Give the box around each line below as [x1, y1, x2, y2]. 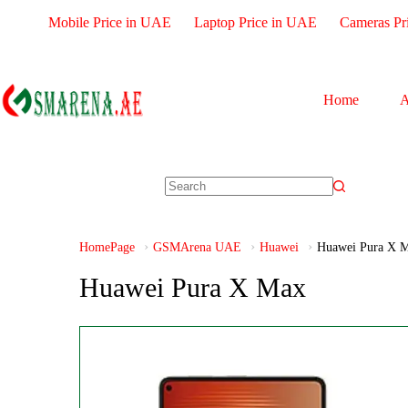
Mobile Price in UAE [47, 15, 171, 30]
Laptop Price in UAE [193, 15, 317, 30]
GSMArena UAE [153, 240, 241, 254]
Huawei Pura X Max [79, 272, 306, 302]
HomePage [79, 240, 135, 254]
